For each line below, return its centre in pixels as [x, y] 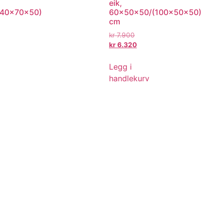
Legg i [120, 66]
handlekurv [129, 78]
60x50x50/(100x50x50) [155, 12]
